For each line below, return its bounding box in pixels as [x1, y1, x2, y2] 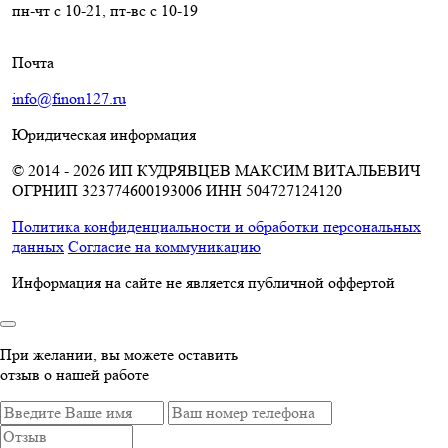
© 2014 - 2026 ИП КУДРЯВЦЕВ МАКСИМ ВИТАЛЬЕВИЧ [12, 160, 420, 180]
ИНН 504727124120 [206, 180, 342, 200]
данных [12, 236, 64, 256]
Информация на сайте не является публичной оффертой [12, 272, 395, 292]
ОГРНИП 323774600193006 [12, 180, 206, 200]
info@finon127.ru [12, 88, 126, 108]
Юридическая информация [12, 124, 196, 144]
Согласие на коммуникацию [68, 236, 261, 256]
